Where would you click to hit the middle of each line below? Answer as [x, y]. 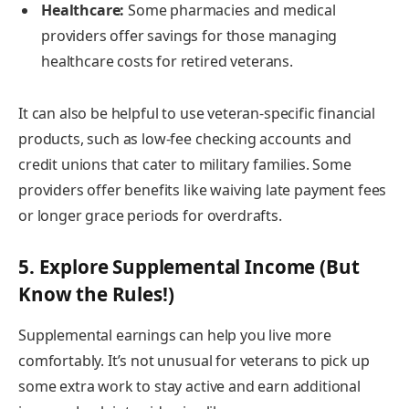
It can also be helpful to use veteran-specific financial [197, 113]
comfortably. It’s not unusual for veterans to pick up [194, 360]
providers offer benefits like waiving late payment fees [203, 189]
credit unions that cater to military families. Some [185, 164]
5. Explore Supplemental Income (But [189, 267]
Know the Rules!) [99, 294]
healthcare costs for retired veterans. [169, 62]
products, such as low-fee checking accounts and [185, 138]
